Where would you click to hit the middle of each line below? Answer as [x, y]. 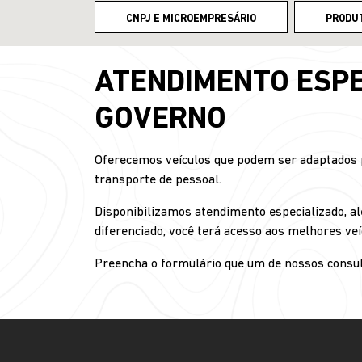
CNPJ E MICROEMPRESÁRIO [191, 19]
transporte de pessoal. [158, 180]
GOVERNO [160, 120]
